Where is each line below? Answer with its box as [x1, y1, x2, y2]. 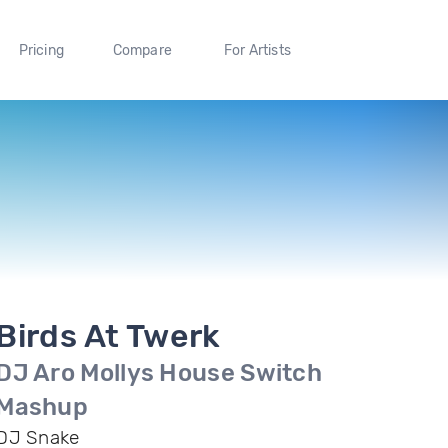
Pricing [18, 41, 64, 59]
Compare [112, 41, 173, 59]
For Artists [223, 41, 291, 59]
